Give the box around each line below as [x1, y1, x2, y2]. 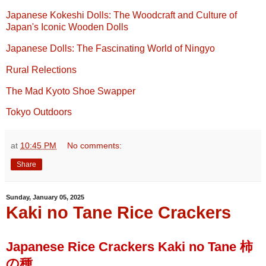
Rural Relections [6, 64, 77, 75]
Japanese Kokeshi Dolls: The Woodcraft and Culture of [6, 10, 237, 21]
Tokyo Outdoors [6, 107, 72, 118]
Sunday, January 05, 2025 [6, 194, 84, 201]
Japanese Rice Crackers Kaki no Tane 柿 [6, 239, 253, 255]
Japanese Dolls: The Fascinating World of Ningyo [6, 43, 215, 53]
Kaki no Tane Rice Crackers [6, 203, 231, 223]
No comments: [67, 141, 122, 151]
